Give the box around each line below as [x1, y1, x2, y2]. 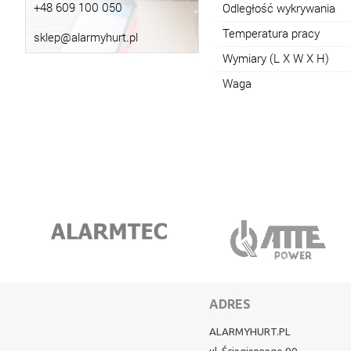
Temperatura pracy [223, 26, 320, 41]
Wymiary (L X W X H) [223, 51, 329, 66]
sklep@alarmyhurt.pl [34, 30, 138, 45]
